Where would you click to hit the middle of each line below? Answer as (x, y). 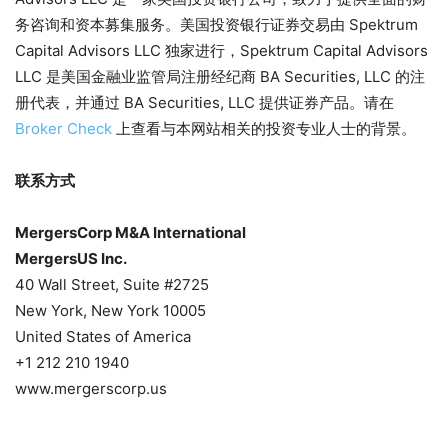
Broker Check (63, 128)
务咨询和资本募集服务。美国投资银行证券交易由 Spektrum (216, 24)
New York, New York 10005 (110, 310)
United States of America (103, 336)
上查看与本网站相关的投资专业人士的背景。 (264, 128)
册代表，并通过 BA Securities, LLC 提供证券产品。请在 (204, 102)
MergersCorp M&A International (130, 232)
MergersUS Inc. (71, 258)
